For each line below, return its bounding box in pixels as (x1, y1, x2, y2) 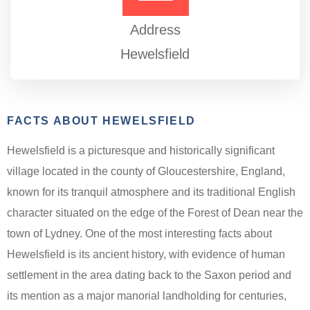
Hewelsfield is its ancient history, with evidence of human (7, 248, 285, 260)
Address (129, 21, 181, 37)
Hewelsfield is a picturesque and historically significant (7, 144, 275, 156)
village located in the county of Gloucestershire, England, (7, 165, 285, 177)
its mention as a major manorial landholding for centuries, (7, 289, 286, 302)
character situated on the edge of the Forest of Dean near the (7, 206, 303, 219)
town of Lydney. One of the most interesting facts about (7, 227, 272, 239)
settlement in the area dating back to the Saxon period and (7, 268, 291, 281)
